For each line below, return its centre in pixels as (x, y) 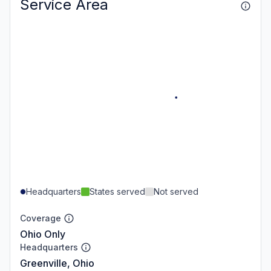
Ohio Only (43, 234)
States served (117, 191)
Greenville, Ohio (57, 263)
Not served (176, 191)
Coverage (41, 218)
